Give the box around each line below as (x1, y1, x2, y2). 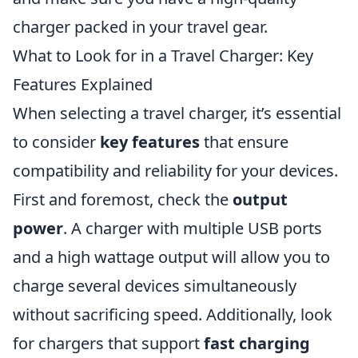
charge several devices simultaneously (13, 275, 296, 296)
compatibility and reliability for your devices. (13, 160, 338, 181)
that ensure (200, 131, 288, 153)
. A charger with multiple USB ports (63, 217, 322, 239)
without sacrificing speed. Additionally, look (13, 304, 332, 325)
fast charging (204, 332, 310, 354)
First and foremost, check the (13, 189, 233, 210)
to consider (13, 131, 100, 153)
